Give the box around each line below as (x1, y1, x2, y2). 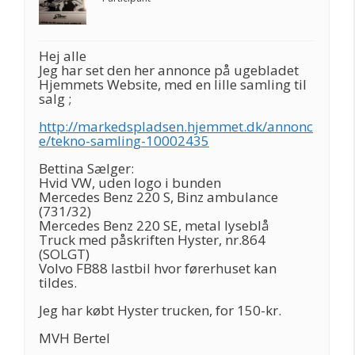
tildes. (39, 273, 77, 292)
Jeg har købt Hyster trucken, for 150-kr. (39, 301, 281, 319)
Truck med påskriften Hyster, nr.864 (39, 231, 265, 249)
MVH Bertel (39, 329, 110, 347)
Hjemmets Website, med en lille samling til (39, 75, 307, 94)
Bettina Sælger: (39, 159, 134, 177)
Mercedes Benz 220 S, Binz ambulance (39, 188, 278, 206)
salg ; (39, 90, 71, 108)
